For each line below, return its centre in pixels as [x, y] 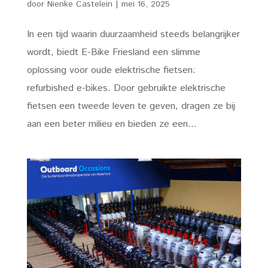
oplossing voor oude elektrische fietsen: [111, 70]
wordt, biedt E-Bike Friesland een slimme [113, 52]
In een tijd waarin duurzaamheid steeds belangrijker [133, 34]
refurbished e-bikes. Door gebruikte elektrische [126, 88]
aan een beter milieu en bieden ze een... [112, 124]
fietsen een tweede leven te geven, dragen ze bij [131, 106]
